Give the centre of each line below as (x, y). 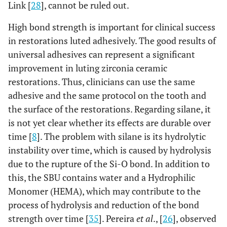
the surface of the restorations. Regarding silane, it (109, 109)
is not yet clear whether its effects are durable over (109, 122)
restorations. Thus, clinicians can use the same (102, 81)
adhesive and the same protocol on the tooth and (107, 95)
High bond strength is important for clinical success (112, 27)
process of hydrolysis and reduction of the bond (104, 204)
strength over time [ (48, 218)
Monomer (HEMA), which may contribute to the (104, 191)
